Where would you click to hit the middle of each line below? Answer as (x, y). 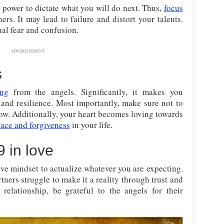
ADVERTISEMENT (28, 51)
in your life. (91, 125)
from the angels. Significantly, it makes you (95, 92)
